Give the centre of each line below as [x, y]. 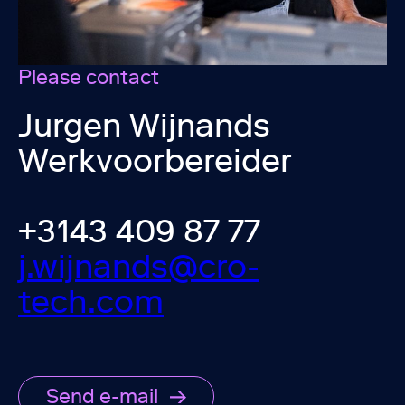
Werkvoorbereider [155, 161]
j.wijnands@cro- [139, 267]
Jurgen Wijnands [144, 126]
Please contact [89, 78]
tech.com [91, 302]
